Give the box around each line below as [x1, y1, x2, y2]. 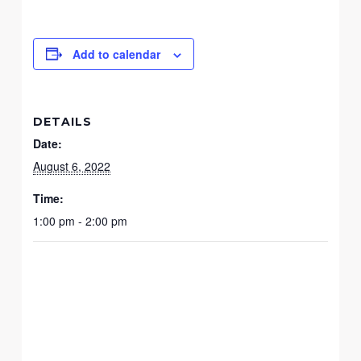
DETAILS [33, 114, 93, 129]
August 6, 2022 [33, 157, 111, 174]
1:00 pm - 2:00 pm [33, 212, 128, 229]
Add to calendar [73, 45, 161, 62]
